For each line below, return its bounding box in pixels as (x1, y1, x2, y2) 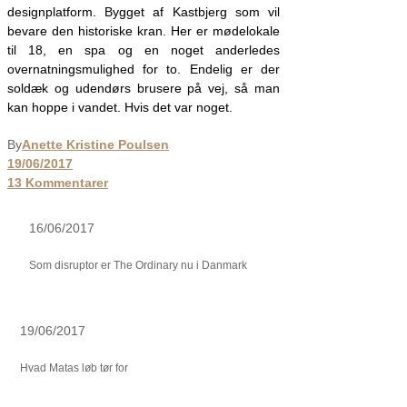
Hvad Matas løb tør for (20, 362, 128, 374)
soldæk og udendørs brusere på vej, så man (7, 80, 280, 95)
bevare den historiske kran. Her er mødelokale (7, 23, 280, 38)
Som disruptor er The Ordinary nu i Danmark (29, 259, 247, 272)
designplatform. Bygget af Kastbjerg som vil (7, 4, 280, 19)
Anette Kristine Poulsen (22, 136, 169, 152)
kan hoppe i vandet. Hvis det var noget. (7, 99, 233, 114)
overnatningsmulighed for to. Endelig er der (7, 61, 280, 76)
